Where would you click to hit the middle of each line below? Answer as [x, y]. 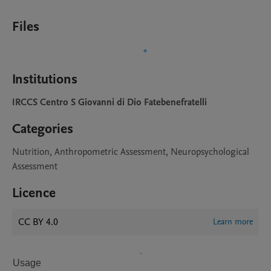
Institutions [45, 79]
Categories [43, 129]
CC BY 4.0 [38, 222]
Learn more [233, 222]
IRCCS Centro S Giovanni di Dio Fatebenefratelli [109, 102]
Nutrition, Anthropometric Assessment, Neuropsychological [131, 152]
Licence [34, 193]
